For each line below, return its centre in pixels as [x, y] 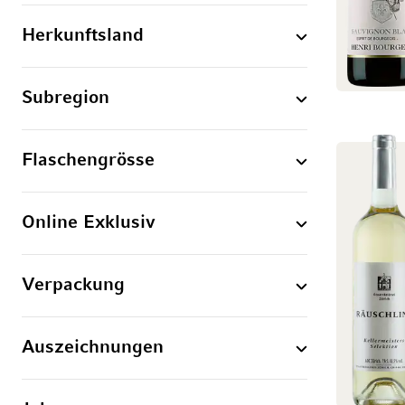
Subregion [66, 99]
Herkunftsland [83, 36]
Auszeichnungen [93, 348]
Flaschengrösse [88, 161]
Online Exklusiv [89, 223]
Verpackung [73, 286]
